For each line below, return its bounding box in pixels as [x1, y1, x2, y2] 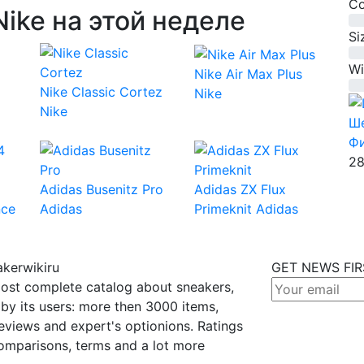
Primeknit [194, 200, 252, 217]
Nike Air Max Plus [194, 65, 302, 82]
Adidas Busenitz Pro [40, 180, 163, 197]
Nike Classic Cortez [40, 83, 162, 100]
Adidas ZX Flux [194, 180, 286, 197]
